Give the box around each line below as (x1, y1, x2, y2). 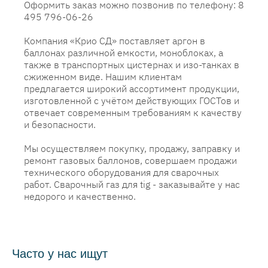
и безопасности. (24, 118, 96, 130)
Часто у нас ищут (12, 247, 108, 260)
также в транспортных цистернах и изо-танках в (24, 59, 239, 71)
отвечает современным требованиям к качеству (24, 106, 242, 118)
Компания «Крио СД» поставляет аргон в (24, 35, 205, 47)
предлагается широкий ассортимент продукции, (24, 83, 239, 95)
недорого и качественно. (24, 190, 136, 202)
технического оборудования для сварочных (24, 166, 219, 178)
